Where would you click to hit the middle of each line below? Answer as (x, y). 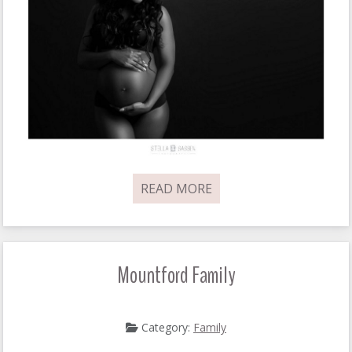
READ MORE (176, 188)
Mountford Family (176, 275)
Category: (166, 327)
